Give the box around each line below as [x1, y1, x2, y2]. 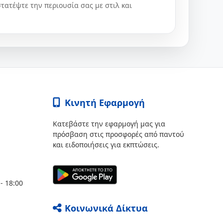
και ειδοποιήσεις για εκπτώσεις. [53, 140, 159, 149]
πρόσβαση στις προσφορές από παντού [53, 129, 184, 139]
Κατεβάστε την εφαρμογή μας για [53, 119, 165, 128]
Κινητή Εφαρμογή [65, 97, 145, 109]
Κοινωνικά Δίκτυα [65, 202, 148, 214]
